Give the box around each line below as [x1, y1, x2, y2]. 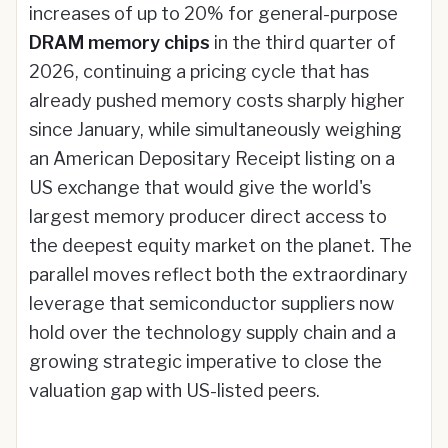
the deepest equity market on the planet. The [29, 235, 412, 256]
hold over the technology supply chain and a [29, 322, 396, 343]
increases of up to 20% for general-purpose [29, 3, 398, 24]
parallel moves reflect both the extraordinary [29, 264, 408, 285]
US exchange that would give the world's [29, 177, 371, 198]
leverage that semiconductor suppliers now [29, 293, 394, 314]
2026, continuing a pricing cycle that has [29, 61, 369, 82]
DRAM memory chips [29, 32, 210, 53]
